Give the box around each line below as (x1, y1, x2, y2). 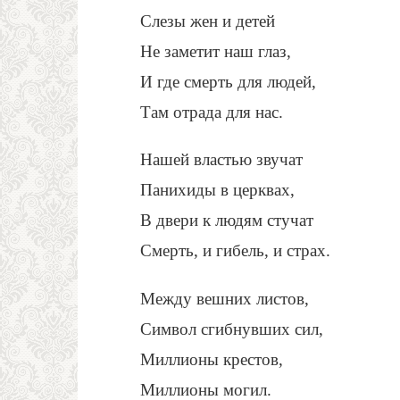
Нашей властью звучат (140, 150, 303, 170)
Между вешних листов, (140, 288, 309, 308)
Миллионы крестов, (140, 349, 283, 369)
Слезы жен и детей (140, 12, 275, 31)
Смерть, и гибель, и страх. (140, 241, 330, 261)
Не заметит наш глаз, (140, 42, 291, 62)
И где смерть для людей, (140, 72, 316, 92)
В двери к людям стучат (140, 211, 313, 230)
